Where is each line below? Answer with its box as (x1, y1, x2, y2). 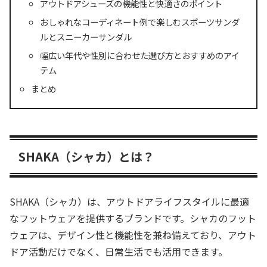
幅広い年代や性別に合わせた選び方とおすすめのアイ (39, 48, 240, 61)
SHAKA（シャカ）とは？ (18, 147, 154, 165)
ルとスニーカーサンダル (39, 30, 132, 43)
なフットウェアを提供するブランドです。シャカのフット (10, 211, 256, 226)
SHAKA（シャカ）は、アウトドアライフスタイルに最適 (10, 194, 249, 209)
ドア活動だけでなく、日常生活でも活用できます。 (10, 244, 228, 259)
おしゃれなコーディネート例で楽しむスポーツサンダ (39, 15, 240, 28)
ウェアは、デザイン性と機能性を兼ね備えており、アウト (10, 228, 256, 243)
